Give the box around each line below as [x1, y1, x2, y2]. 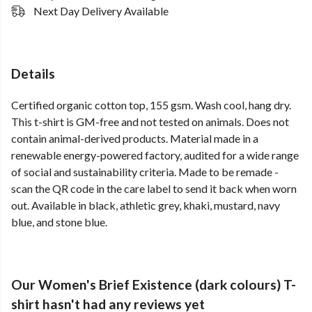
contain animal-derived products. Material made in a [11, 132, 258, 146]
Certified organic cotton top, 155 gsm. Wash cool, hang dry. [11, 98, 291, 112]
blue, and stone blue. [11, 215, 107, 229]
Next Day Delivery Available [33, 4, 169, 17]
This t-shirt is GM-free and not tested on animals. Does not [11, 115, 289, 129]
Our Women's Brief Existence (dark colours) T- [11, 276, 296, 293]
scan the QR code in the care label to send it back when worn [11, 182, 297, 196]
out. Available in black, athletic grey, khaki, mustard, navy [11, 198, 280, 212]
